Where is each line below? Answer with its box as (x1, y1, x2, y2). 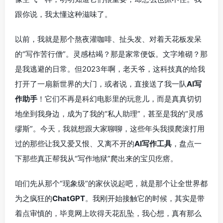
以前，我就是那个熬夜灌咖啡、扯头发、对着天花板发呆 (15, 34, 202, 44)
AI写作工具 (134, 139, 172, 148)
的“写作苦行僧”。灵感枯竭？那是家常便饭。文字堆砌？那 (15, 49, 208, 59)
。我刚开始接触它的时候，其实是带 (85, 194, 205, 203)
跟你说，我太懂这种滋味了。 (15, 9, 112, 19)
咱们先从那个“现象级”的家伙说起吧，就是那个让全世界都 (15, 179, 208, 188)
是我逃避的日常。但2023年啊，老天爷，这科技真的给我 (15, 64, 205, 74)
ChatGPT (52, 194, 85, 203)
